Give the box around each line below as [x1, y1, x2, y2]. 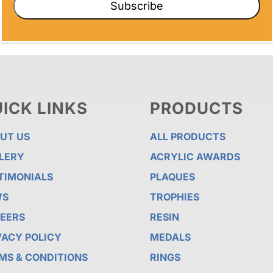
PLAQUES [149, 170, 195, 183]
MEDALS [149, 230, 191, 243]
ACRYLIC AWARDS [149, 150, 240, 163]
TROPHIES [149, 190, 199, 203]
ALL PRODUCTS [149, 130, 225, 143]
